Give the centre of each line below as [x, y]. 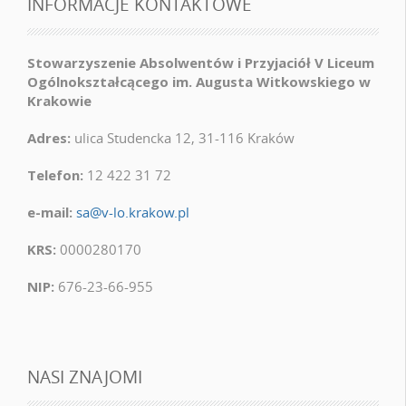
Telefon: [55, 175]
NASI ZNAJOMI [85, 376]
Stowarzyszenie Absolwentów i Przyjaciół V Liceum [201, 63]
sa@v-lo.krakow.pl [133, 213]
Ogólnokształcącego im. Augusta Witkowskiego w [199, 82]
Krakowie [59, 101]
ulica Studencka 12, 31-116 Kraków [183, 138]
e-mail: [50, 213]
